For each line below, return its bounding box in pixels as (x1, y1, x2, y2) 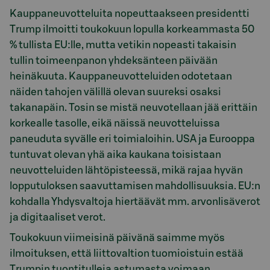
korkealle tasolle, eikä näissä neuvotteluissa (10, 118, 220, 128)
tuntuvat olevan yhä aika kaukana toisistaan (10, 149, 221, 160)
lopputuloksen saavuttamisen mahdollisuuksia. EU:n (10, 180, 260, 191)
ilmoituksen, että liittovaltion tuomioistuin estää (10, 248, 243, 259)
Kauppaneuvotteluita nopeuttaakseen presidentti (10, 8, 250, 19)
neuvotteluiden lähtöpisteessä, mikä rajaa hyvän (10, 165, 243, 175)
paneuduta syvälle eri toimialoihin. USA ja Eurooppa (10, 133, 255, 144)
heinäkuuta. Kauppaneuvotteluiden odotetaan (10, 71, 232, 81)
